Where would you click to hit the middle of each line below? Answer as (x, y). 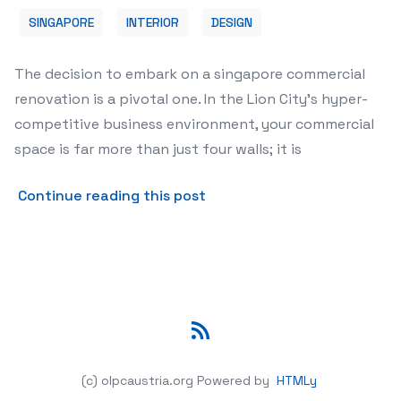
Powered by (235, 380)
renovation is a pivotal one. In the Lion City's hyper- (191, 99)
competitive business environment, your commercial (194, 124)
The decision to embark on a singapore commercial (190, 74)
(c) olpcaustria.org (137, 380)
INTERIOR (153, 22)
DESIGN (232, 22)
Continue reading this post (112, 196)
